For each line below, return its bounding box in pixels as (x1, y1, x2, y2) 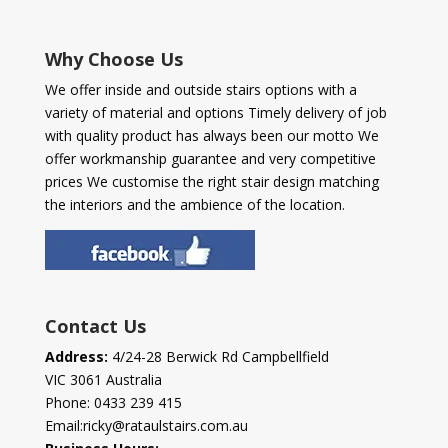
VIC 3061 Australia (44, 370, 162, 390)
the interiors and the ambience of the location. (44, 194, 345, 214)
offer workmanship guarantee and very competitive (44, 148, 376, 168)
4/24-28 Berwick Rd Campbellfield (111, 347, 329, 367)
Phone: (44, 393, 94, 413)
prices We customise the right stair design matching (44, 171, 379, 191)
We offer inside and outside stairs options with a (44, 79, 357, 99)
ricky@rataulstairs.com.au (82, 416, 248, 436)
